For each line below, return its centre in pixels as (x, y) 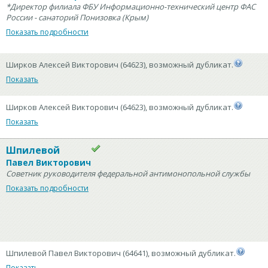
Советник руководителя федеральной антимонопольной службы (128, 173)
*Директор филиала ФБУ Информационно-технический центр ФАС (131, 7)
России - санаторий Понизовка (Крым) (77, 17)
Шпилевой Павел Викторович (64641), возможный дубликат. (121, 253)
